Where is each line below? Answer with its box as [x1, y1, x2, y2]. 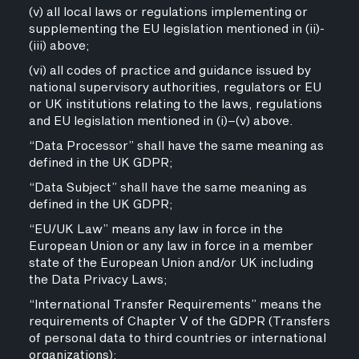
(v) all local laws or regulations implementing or [28, 3, 308, 22]
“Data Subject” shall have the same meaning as [28, 179, 307, 197]
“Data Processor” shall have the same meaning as [28, 137, 324, 155]
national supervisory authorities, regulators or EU [28, 79, 321, 97]
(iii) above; [28, 37, 90, 55]
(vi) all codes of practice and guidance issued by [28, 62, 311, 80]
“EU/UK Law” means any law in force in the [28, 220, 283, 239]
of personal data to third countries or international [28, 329, 326, 348]
